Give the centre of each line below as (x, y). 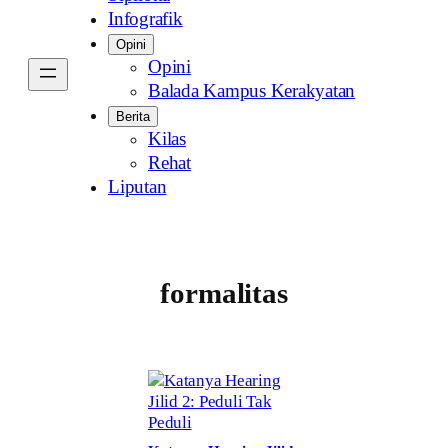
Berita (133, 116)
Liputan (137, 186)
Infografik (145, 18)
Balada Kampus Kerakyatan (252, 90)
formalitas (224, 294)
